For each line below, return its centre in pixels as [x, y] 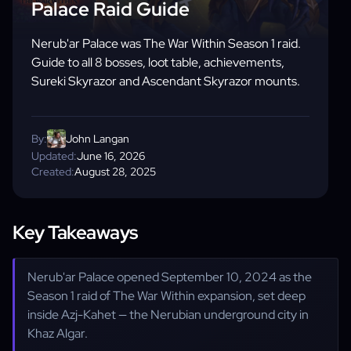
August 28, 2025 [115, 172]
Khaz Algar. [58, 333]
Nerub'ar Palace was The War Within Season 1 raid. [166, 43]
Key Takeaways [75, 232]
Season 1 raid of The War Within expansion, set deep [166, 296]
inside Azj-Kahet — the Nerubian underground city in [168, 315]
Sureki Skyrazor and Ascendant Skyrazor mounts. [166, 81]
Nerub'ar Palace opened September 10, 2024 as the [170, 277]
